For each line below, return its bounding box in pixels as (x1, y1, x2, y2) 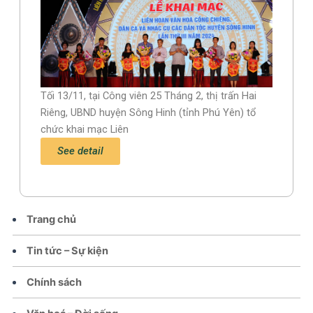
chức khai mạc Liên (41, 122, 129, 136)
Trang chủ (27, 212, 77, 226)
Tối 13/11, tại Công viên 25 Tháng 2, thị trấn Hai (41, 89, 257, 102)
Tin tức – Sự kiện (27, 244, 109, 257)
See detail (57, 144, 104, 157)
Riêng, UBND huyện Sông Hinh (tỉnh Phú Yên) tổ (41, 105, 256, 119)
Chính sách (27, 275, 82, 289)
